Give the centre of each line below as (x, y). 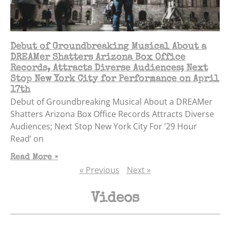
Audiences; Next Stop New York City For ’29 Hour (104, 126)
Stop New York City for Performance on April (115, 79)
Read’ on (27, 138)
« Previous (99, 170)
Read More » (34, 157)
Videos (115, 198)
